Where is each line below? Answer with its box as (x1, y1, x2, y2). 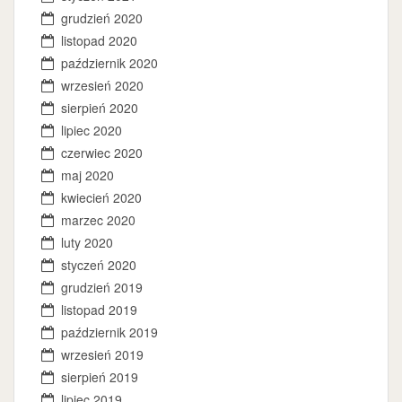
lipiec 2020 (61, 121, 122, 139)
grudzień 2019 (61, 278, 143, 296)
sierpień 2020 (61, 99, 138, 117)
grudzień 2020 (61, 9, 143, 27)
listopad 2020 (61, 31, 137, 49)
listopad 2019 (61, 301, 137, 319)
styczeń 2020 (61, 256, 136, 274)
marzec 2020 (61, 211, 135, 229)
